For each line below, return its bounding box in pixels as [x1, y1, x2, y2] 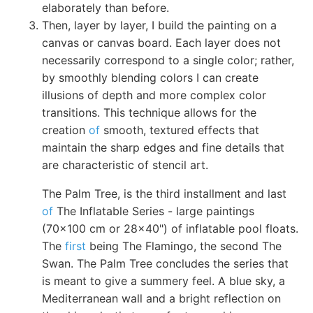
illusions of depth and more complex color [42, 87, 266, 102]
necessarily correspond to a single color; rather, [42, 52, 294, 67]
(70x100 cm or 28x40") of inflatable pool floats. [42, 221, 298, 235]
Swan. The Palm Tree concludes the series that [42, 256, 289, 270]
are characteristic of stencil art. [42, 157, 208, 172]
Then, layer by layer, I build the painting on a [42, 17, 277, 32]
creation [42, 122, 89, 137]
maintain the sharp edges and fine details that [42, 140, 284, 154]
